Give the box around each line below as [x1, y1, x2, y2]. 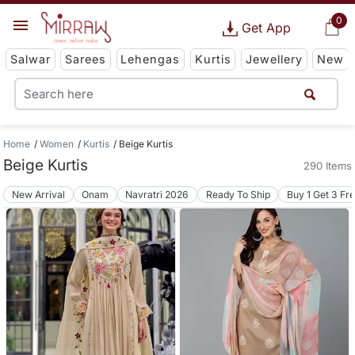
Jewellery [245, 52, 303, 67]
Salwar [10, 52, 51, 67]
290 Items [303, 159, 352, 172]
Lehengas [120, 52, 181, 67]
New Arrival [12, 188, 66, 200]
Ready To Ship [205, 188, 270, 200]
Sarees [65, 52, 107, 67]
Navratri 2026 [125, 188, 189, 200]
